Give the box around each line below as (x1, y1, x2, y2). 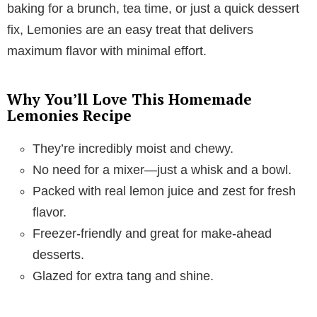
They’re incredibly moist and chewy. (33, 141, 234, 156)
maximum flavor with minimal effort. (7, 43, 207, 58)
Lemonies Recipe (7, 105, 132, 125)
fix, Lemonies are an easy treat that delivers (7, 22, 253, 37)
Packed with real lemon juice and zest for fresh (33, 183, 296, 198)
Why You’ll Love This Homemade (7, 88, 252, 109)
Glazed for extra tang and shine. (33, 268, 214, 283)
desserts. (33, 247, 84, 262)
